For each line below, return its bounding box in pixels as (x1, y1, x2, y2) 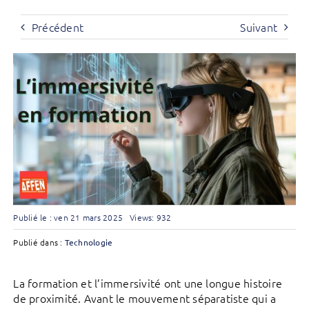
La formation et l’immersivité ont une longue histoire (13, 275, 283, 291)
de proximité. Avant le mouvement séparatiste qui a (13, 290, 277, 306)
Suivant (240, 19, 278, 34)
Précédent (31, 19, 84, 34)
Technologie (64, 237, 113, 248)
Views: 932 (130, 212, 172, 223)
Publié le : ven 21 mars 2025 (13, 212, 123, 223)
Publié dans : (13, 237, 65, 248)
